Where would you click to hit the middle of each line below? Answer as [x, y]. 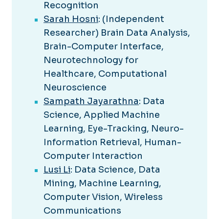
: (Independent [131, 19]
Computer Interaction [93, 156]
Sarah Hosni [71, 19]
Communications [82, 211]
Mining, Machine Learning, [102, 184]
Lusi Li [57, 170]
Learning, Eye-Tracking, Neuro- [114, 129]
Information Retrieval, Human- [112, 142]
